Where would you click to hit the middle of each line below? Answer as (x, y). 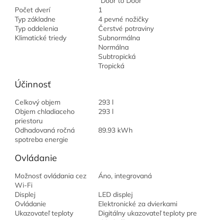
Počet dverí (32, 10)
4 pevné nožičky (123, 19)
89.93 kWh (115, 130)
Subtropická (117, 57)
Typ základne (35, 19)
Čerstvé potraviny (126, 29)
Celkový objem (38, 102)
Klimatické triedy (41, 38)
